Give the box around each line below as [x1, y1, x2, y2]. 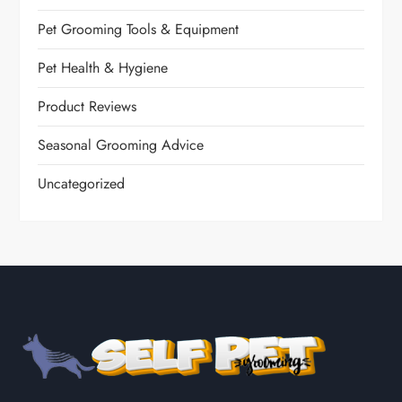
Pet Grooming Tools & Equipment [38, 18, 240, 39]
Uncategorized [38, 172, 126, 194]
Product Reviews [38, 95, 137, 117]
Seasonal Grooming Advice [38, 134, 205, 155]
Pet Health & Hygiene [38, 57, 169, 78]
